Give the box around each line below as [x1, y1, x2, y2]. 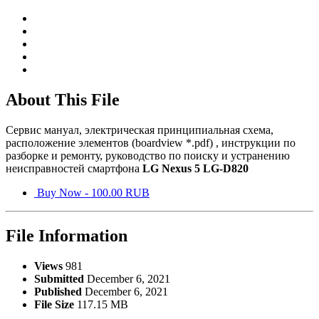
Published [34, 285, 82, 298]
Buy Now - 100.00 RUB [34, 187, 150, 199]
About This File [6, 90, 120, 110]
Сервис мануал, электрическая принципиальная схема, [6, 124, 273, 137]
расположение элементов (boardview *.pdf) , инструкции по [6, 137, 296, 150]
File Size [34, 298, 74, 310]
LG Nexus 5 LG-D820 [142, 162, 249, 175]
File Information [6, 226, 127, 245]
